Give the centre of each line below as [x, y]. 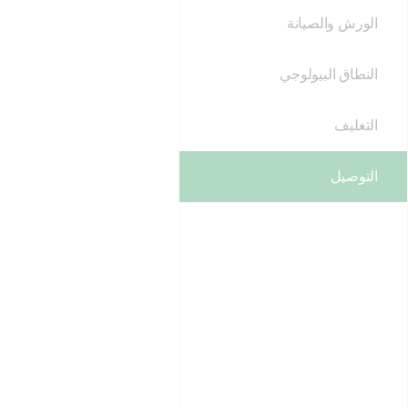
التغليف [356, 126]
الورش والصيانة [332, 24]
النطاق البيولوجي [329, 75]
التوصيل [354, 177]
